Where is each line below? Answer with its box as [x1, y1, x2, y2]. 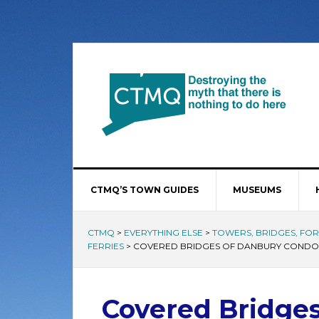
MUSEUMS [233, 184, 281, 195]
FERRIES [88, 241, 124, 251]
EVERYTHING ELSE [124, 227, 203, 238]
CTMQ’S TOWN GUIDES [90, 184, 199, 195]
